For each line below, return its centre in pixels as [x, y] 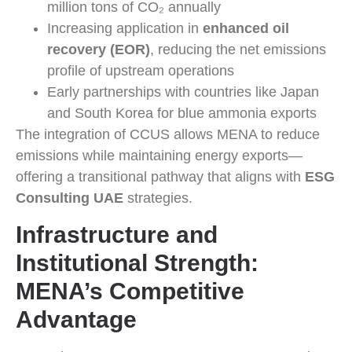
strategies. [158, 198]
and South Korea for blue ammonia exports [182, 114]
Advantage [76, 319]
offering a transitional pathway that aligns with [160, 177]
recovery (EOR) [99, 50]
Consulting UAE [70, 198]
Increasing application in [125, 29]
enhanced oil [246, 29]
